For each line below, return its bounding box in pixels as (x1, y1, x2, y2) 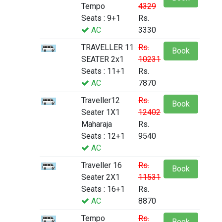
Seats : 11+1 (81, 66, 125, 76)
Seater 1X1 (81, 108, 120, 117)
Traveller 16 (81, 161, 122, 170)
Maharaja (81, 119, 112, 129)
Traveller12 (81, 96, 120, 106)
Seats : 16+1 (81, 184, 125, 194)
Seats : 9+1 (81, 13, 120, 23)
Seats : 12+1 (81, 131, 125, 141)
